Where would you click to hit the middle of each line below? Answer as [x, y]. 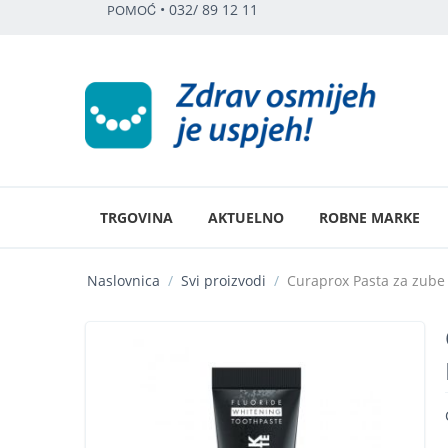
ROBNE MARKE [369, 217]
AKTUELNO [245, 217]
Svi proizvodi [223, 280]
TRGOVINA [136, 217]
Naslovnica [123, 280]
